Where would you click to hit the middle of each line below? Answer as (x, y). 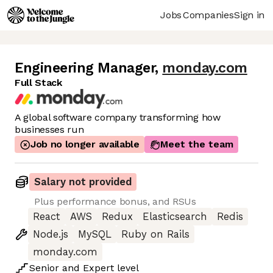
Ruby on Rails (155, 235)
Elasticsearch (175, 217)
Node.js (51, 235)
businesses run (49, 130)
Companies (208, 15)
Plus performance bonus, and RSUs (115, 202)
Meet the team (197, 144)
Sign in (249, 15)
